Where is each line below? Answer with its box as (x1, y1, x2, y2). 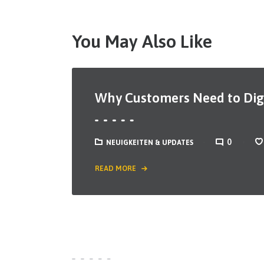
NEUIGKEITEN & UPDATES (106, 138, 194, 147)
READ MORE (95, 164, 137, 173)
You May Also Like (72, 30, 212, 51)
